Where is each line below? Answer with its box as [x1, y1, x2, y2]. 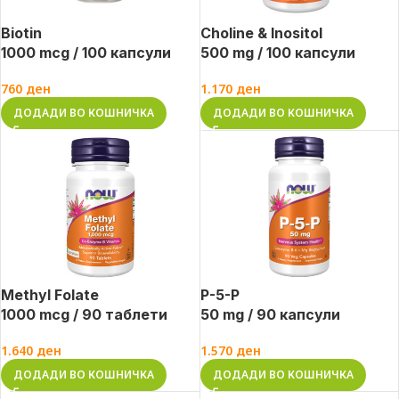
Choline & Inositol [199, 24, 322, 43]
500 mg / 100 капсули [199, 44, 355, 62]
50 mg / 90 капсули [199, 305, 340, 323]
